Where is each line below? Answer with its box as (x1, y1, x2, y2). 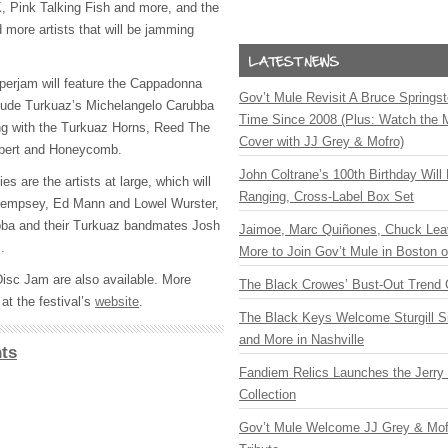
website (95, 294, 139, 309)
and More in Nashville (239, 332, 364, 347)
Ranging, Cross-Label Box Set (239, 189, 414, 204)
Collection (239, 387, 296, 402)
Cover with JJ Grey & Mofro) (239, 134, 404, 149)
